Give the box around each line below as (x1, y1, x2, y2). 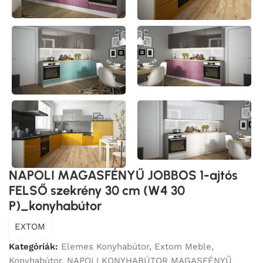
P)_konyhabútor (9, 197, 102, 214)
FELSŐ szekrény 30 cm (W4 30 (9, 182, 185, 198)
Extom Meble (154, 241, 211, 252)
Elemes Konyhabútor (61, 241, 149, 252)
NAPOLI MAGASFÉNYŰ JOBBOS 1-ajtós (9, 167, 238, 183)
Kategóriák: (9, 241, 58, 252)
